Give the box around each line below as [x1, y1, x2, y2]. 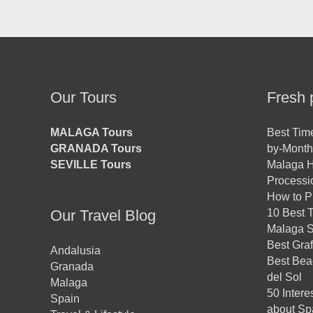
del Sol [267, 271, 302, 284]
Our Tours [50, 89, 117, 107]
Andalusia [50, 244, 101, 256]
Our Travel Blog [50, 206, 156, 224]
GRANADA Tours [50, 143, 142, 155]
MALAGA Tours [50, 126, 133, 139]
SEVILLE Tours [50, 159, 131, 171]
